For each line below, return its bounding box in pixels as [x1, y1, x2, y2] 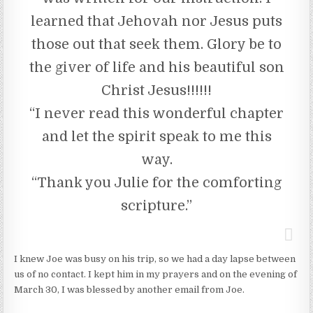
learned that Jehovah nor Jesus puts [31, 13, 282, 29]
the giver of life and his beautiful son [29, 59, 284, 75]
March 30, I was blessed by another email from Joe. [14, 284, 245, 295]
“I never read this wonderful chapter [29, 105, 284, 122]
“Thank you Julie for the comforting [31, 174, 282, 191]
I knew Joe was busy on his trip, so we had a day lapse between [14, 253, 296, 264]
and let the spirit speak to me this [41, 128, 272, 145]
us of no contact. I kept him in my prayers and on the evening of [14, 268, 298, 279]
